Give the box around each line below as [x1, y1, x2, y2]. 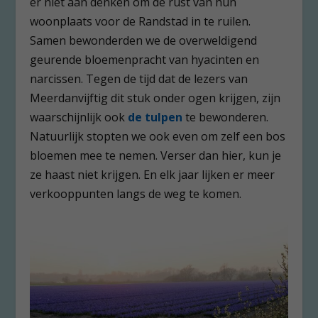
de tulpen [128, 109, 183, 125]
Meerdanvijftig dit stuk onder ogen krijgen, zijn [30, 89, 281, 106]
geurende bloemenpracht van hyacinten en [30, 51, 260, 67]
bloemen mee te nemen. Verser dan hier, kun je [30, 147, 282, 163]
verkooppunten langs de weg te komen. [30, 185, 242, 202]
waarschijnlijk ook [30, 109, 128, 125]
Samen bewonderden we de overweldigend [30, 32, 258, 48]
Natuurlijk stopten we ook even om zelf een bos [30, 128, 286, 144]
